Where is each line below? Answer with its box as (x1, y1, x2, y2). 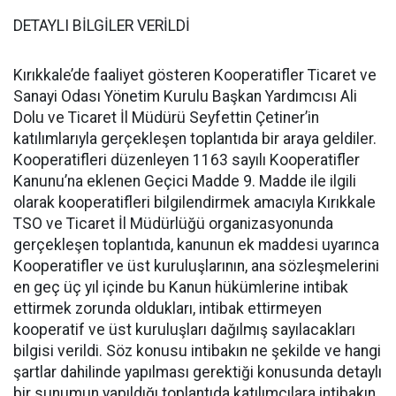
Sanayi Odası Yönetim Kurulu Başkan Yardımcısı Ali (13, 88, 357, 105)
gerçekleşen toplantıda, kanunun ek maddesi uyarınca (13, 236, 379, 254)
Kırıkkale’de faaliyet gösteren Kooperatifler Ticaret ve (13, 66, 377, 84)
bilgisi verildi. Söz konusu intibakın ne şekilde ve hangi (13, 342, 381, 360)
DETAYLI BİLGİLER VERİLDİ (13, 17, 190, 34)
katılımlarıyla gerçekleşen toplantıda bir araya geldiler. (13, 130, 377, 148)
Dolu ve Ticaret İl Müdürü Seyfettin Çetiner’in (13, 109, 319, 126)
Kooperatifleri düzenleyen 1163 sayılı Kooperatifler (13, 151, 360, 169)
